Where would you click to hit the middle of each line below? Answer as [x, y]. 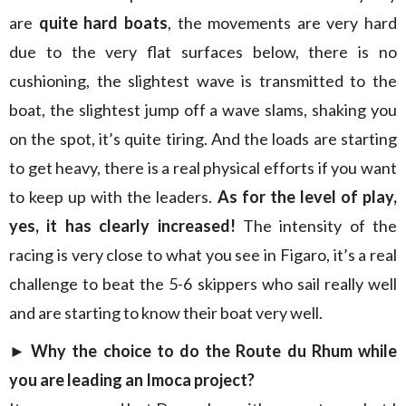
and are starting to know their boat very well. [166, 313]
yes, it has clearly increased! [122, 226]
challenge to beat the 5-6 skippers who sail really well [203, 284]
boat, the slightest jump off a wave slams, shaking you [203, 110]
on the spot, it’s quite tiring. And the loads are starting [203, 139]
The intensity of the [316, 226]
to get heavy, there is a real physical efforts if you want [203, 168]
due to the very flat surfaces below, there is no [203, 52]
